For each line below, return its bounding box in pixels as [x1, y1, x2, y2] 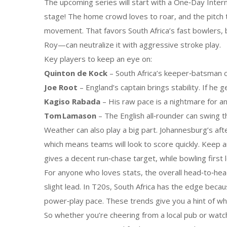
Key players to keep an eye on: [44, 54, 152, 64]
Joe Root [44, 82, 78, 92]
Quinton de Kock [44, 68, 107, 78]
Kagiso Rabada [44, 96, 100, 106]
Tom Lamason [44, 110, 96, 121]
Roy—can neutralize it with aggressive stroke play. [44, 40, 221, 50]
